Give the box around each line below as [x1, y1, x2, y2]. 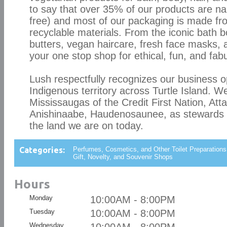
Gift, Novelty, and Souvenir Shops [72, 153, 173, 161]
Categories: [19, 145, 65, 155]
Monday [29, 194, 53, 202]
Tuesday [29, 208, 55, 215]
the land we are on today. [29, 120, 143, 131]
